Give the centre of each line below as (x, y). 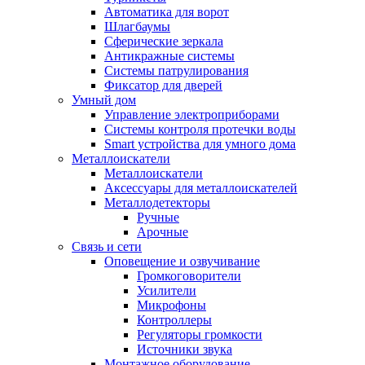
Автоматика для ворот (167, 12)
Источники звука (185, 349)
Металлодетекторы (157, 202)
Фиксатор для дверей (163, 85)
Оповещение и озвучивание (182, 261)
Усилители (167, 290)
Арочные (163, 232)
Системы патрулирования (176, 70)
